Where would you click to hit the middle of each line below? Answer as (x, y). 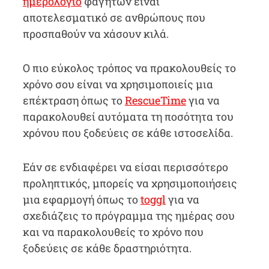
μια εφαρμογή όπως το (81, 199)
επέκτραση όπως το (74, 100)
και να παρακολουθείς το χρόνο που (113, 232)
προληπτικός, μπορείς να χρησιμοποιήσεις (130, 183)
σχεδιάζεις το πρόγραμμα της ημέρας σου (128, 216)
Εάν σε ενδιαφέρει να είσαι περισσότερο (125, 167)
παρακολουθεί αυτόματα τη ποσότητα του (128, 116)
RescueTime (155, 100)
